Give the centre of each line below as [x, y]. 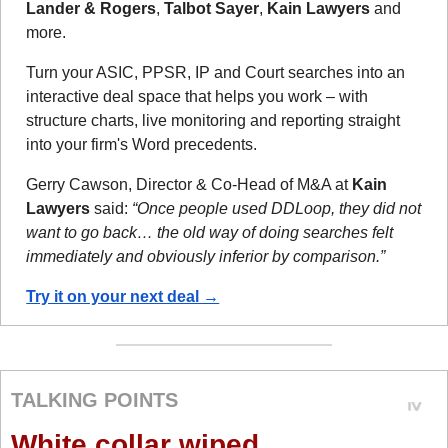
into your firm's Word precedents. [142, 145]
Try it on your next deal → [123, 297]
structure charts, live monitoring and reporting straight [213, 121]
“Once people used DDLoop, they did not [277, 209]
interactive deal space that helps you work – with [197, 97]
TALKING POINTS [95, 399]
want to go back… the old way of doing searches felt [210, 233]
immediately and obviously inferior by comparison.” [206, 257]
